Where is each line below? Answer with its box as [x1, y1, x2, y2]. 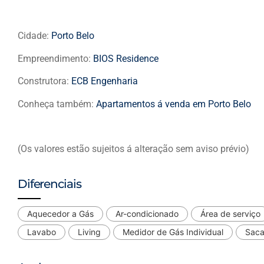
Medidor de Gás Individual [123, 226, 223, 237]
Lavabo [27, 226, 56, 237]
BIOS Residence [93, 52, 159, 64]
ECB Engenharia [71, 75, 138, 87]
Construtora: [18, 75, 71, 87]
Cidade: [18, 30, 51, 42]
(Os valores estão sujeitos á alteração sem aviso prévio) [18, 143, 249, 155]
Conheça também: [18, 98, 96, 110]
